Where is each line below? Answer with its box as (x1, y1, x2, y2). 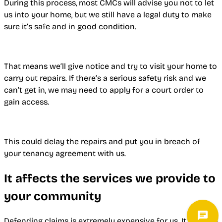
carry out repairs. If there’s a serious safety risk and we (4, 73, 206, 83)
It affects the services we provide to (4, 171, 216, 185)
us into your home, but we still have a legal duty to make (4, 9, 212, 19)
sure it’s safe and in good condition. (4, 21, 136, 31)
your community (4, 189, 101, 203)
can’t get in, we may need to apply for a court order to (4, 85, 204, 95)
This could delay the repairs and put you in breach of (4, 136, 200, 146)
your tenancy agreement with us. (4, 148, 126, 158)
